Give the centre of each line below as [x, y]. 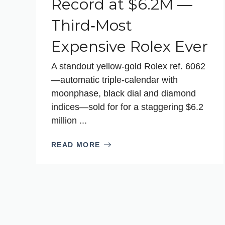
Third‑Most [92, 25]
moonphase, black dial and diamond [124, 93]
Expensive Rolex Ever [130, 46]
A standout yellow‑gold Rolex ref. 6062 [128, 66]
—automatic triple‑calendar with [115, 80]
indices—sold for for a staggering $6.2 [127, 107]
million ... [69, 120]
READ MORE [76, 144]
